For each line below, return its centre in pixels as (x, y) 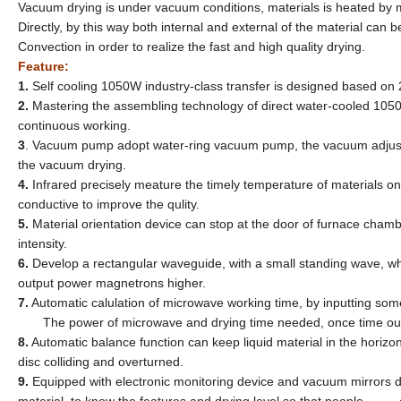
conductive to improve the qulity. (109, 204)
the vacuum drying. (72, 164)
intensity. (43, 243)
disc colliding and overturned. (101, 361)
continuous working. (74, 125)
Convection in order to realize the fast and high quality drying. (192, 46)
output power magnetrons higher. (112, 282)
